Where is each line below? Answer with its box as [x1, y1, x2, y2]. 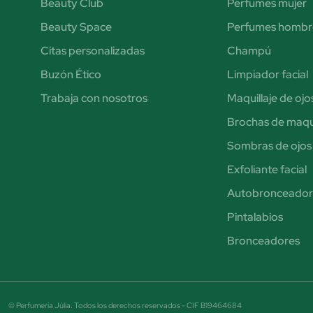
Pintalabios [226, 209, 283, 224]
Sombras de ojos [226, 138, 312, 153]
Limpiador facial [226, 66, 308, 82]
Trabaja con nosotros [40, 90, 147, 105]
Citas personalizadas [40, 43, 145, 58]
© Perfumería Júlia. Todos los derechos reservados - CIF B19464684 [8, 300, 242, 310]
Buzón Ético [40, 66, 101, 82]
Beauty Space [40, 19, 112, 34]
